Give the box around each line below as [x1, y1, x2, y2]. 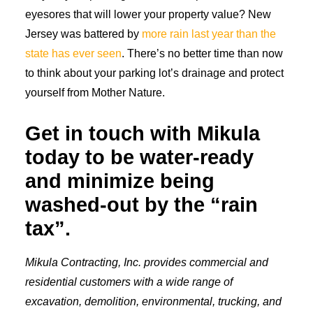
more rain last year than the [142, 28, 276, 40]
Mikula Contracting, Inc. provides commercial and [25, 256, 268, 268]
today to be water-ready [25, 146, 254, 168]
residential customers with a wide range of [25, 276, 233, 288]
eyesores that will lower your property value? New [25, 8, 271, 20]
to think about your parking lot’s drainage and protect [25, 67, 284, 79]
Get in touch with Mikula [25, 122, 260, 145]
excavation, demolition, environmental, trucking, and [25, 296, 282, 307]
